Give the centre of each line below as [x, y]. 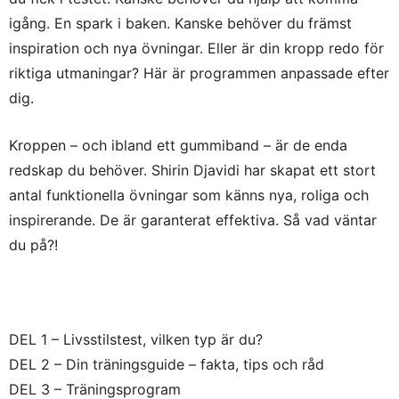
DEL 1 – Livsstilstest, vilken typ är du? [136, 339]
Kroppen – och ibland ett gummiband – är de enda [178, 145]
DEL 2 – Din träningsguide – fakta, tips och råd [167, 364]
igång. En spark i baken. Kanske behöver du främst [180, 23]
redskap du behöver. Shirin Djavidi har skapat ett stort [192, 170]
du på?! [33, 244]
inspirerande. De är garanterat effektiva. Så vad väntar [193, 220]
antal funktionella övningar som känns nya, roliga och [189, 195]
